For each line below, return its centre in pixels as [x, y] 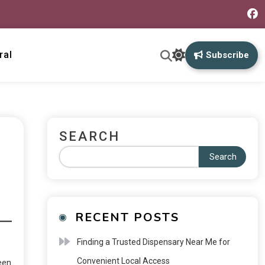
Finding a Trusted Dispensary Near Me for [153, 242]
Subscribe [227, 55]
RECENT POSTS [127, 217]
